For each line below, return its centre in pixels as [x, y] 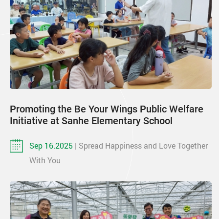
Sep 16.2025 [52, 145]
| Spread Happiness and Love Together [141, 145]
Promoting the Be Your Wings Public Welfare [107, 109]
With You [45, 160]
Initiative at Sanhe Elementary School [91, 120]
